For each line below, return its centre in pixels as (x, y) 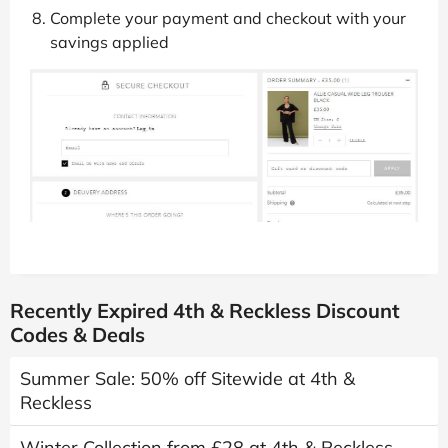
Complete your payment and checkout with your (228, 17)
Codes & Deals (77, 335)
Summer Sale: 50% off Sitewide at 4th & (187, 379)
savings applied (109, 41)
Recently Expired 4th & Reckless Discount (205, 311)
